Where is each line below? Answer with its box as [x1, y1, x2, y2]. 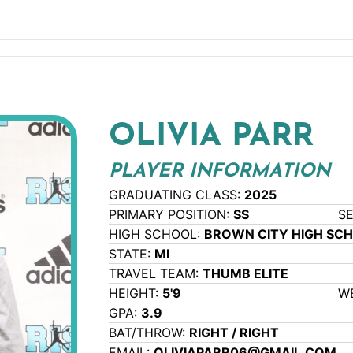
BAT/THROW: [109, 325, 190, 341]
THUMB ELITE [203, 266, 289, 282]
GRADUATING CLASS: [109, 187, 245, 203]
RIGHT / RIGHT [189, 325, 280, 341]
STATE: [109, 246, 155, 262]
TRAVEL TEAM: [109, 266, 203, 282]
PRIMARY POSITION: [109, 206, 234, 223]
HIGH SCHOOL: [109, 226, 205, 243]
